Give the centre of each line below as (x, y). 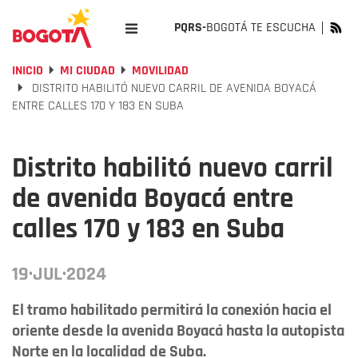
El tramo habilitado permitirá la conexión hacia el (172, 310)
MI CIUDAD (88, 71)
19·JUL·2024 (59, 274)
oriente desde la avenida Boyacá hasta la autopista (178, 331)
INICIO (28, 71)
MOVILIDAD (160, 71)
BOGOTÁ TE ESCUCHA (261, 28)
